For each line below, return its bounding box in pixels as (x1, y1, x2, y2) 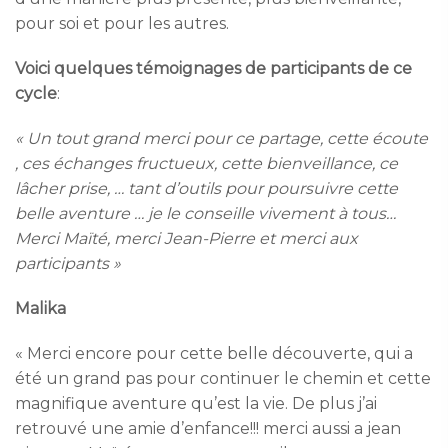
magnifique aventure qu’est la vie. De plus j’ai (15, 393, 377, 413)
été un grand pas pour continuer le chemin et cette (15, 368, 431, 388)
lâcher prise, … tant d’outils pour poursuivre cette (15, 178, 398, 198)
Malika (15, 298, 66, 318)
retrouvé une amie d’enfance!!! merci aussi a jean (15, 418, 401, 438)
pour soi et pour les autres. (15, 13, 229, 33)
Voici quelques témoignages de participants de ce (15, 58, 412, 78)
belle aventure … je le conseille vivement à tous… (15, 203, 396, 223)
